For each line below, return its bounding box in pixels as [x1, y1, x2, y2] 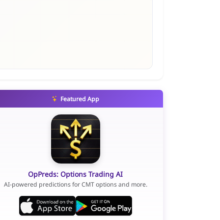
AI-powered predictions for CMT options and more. [3, 180, 147, 189]
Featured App [59, 94, 100, 103]
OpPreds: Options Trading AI [28, 169, 123, 179]
